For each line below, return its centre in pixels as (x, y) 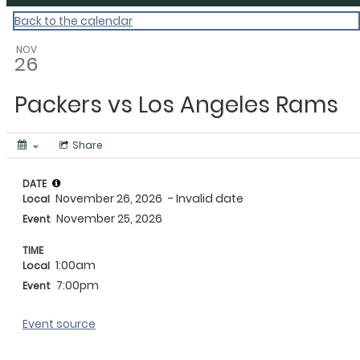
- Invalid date (206, 198)
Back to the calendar (74, 21)
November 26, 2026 (109, 198)
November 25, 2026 (108, 219)
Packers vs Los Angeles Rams (176, 105)
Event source (59, 324)
